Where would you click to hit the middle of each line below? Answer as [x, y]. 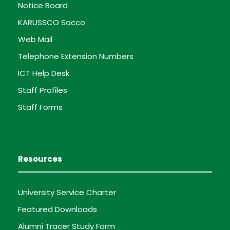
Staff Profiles [43, 90]
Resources [40, 159]
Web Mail [35, 39]
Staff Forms [40, 107]
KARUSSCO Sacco [52, 22]
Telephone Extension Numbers [76, 56]
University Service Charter [67, 192]
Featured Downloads [57, 209]
